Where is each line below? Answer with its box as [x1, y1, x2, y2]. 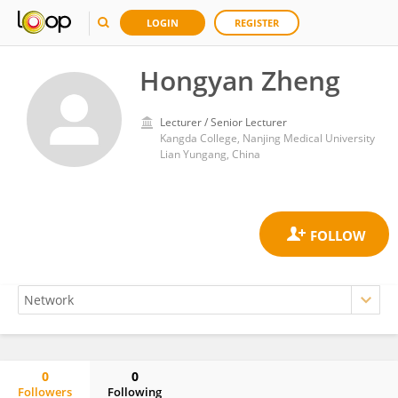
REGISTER [235, 16, 279, 29]
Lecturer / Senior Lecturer [160, 115, 287, 130]
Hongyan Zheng [139, 62, 340, 99]
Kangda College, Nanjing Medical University [160, 131, 375, 146]
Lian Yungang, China [160, 147, 260, 162]
